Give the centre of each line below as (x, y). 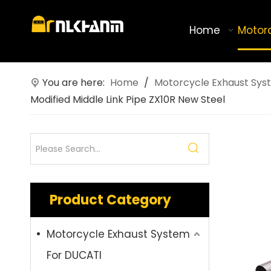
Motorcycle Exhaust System (118, 234)
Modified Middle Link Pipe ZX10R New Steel (128, 100)
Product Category (110, 200)
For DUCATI (74, 255)
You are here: (73, 83)
